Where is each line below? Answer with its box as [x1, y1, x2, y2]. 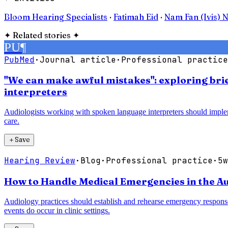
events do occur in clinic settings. [4, 206, 110, 215]
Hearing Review [4, 155, 75, 166]
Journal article [40, 54, 116, 65]
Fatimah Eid [113, 11, 158, 22]
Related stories [13, 30, 71, 40]
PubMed [4, 54, 35, 65]
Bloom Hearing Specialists [4, 11, 107, 22]
